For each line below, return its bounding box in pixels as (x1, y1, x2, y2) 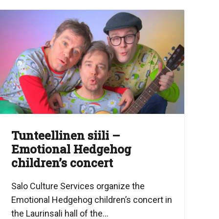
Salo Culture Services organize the (11, 181, 145, 192)
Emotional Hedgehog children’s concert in (11, 195, 172, 205)
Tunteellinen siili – (11, 128, 120, 144)
